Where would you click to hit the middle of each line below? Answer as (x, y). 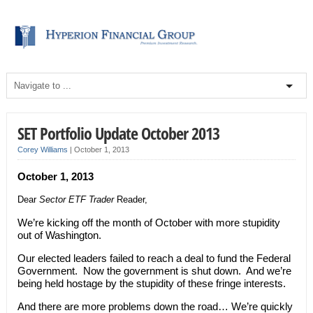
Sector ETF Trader (76, 199)
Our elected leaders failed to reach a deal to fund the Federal (154, 258)
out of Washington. (59, 235)
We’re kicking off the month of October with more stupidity (148, 222)
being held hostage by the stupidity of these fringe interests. (151, 283)
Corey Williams (42, 149)
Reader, (130, 199)
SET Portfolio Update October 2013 (118, 133)
